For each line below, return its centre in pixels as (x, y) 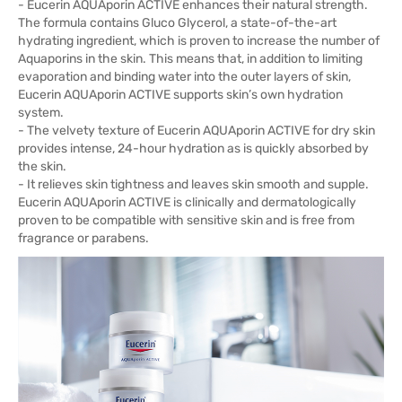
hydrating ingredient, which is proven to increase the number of (199, 41)
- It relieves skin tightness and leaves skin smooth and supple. (193, 185)
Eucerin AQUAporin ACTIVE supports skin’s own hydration (180, 95)
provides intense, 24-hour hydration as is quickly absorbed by (193, 149)
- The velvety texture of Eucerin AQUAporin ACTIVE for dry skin (197, 131)
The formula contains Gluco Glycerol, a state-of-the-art (177, 23)
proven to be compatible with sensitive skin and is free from (186, 221)
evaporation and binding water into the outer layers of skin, (184, 77)
